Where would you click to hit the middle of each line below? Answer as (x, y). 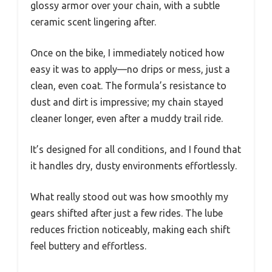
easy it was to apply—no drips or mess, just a (130, 69)
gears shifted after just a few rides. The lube (127, 213)
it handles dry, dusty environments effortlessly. (134, 165)
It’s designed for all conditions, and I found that (136, 149)
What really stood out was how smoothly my (129, 196)
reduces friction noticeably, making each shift (130, 229)
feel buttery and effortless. (88, 246)
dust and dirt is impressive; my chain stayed (127, 102)
